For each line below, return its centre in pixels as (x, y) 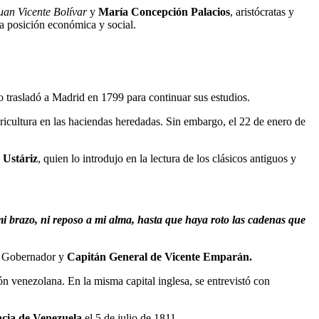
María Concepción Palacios (164, 11)
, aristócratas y (262, 11)
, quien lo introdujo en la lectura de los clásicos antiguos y (167, 158)
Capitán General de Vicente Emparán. (158, 256)
